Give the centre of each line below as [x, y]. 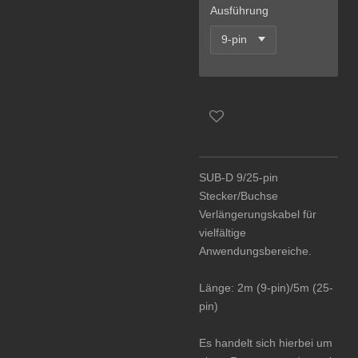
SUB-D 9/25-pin [239, 177]
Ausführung [239, 10]
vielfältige [223, 233]
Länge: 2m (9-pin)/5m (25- [266, 288]
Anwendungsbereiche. [255, 251]
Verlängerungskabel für [258, 214]
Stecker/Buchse [239, 196]
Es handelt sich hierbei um [266, 343]
